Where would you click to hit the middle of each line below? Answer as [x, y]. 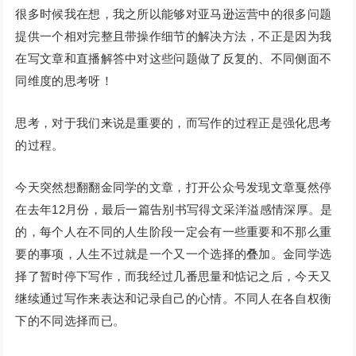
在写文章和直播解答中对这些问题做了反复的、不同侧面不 [174, 59]
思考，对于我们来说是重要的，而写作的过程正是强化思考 [174, 123]
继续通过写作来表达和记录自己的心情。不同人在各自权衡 [174, 299]
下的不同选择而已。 [72, 321]
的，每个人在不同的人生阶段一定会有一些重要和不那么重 [174, 232]
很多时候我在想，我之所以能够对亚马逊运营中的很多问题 [174, 14]
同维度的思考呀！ [66, 81]
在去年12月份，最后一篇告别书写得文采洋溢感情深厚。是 [174, 210]
